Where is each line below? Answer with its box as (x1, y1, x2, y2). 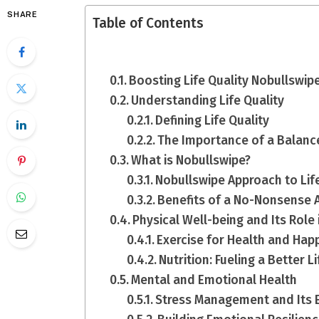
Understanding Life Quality (131, 93, 285, 108)
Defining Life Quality (155, 113, 270, 128)
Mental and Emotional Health (131, 272, 298, 288)
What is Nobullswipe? (131, 152, 251, 168)
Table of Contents (92, 15, 204, 32)
